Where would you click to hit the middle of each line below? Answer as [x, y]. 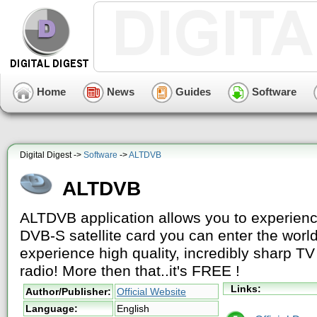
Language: [52, 309]
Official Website [151, 292]
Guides [192, 91]
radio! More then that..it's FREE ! [130, 271]
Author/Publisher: [68, 292]
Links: [246, 289]
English [133, 309]
